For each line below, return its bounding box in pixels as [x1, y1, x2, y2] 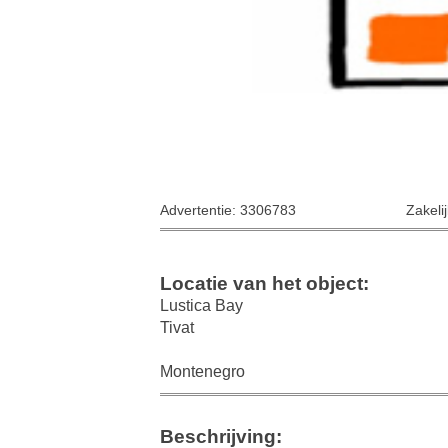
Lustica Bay [160, 296, 243, 314]
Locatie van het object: [160, 272, 369, 294]
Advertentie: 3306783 [160, 202, 296, 219]
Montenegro [160, 362, 245, 380]
